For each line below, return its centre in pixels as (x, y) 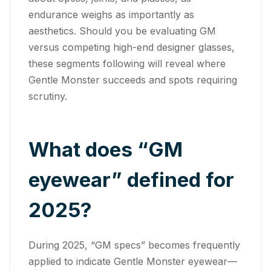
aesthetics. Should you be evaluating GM (122, 31)
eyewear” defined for (131, 180)
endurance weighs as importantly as (111, 14)
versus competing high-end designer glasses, (132, 47)
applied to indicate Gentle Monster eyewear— (133, 261)
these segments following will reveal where (127, 63)
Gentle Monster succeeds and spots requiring (133, 80)
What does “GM (106, 149)
